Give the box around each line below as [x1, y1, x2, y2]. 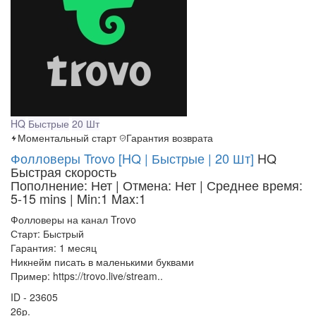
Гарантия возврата [126, 130, 213, 145]
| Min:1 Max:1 [70, 189, 146, 208]
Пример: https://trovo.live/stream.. [11, 269, 163, 284]
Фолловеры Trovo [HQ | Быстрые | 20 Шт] [11, 149, 254, 168]
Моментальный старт [18, 130, 116, 145]
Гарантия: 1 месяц [11, 241, 97, 255]
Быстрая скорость [11, 162, 116, 181]
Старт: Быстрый [11, 226, 84, 241]
